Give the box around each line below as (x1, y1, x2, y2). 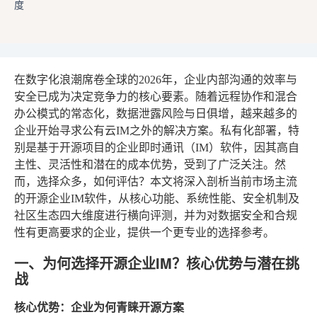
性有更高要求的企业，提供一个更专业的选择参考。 (14, 226, 275, 238)
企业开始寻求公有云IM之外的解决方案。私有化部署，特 (14, 125, 299, 137)
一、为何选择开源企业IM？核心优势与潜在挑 (14, 253, 299, 273)
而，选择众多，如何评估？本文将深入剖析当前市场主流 (14, 175, 297, 188)
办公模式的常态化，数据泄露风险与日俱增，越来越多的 (14, 108, 297, 120)
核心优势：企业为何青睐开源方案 (14, 299, 184, 315)
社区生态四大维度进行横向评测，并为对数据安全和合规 (14, 209, 297, 221)
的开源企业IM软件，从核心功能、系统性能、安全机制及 (14, 192, 299, 204)
